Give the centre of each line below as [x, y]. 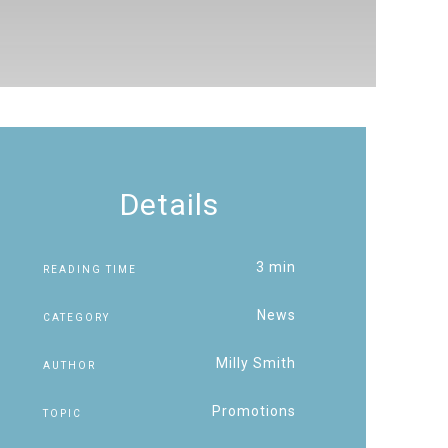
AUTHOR [69, 365]
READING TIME [89, 269]
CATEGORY [76, 317]
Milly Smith [255, 363]
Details [169, 204]
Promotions [253, 411]
